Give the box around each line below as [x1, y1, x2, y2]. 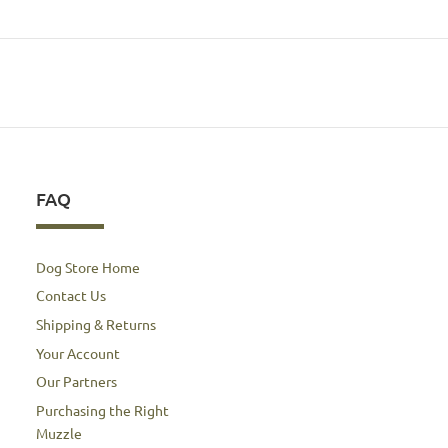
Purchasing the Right [35, 400, 169, 419]
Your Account [35, 343, 120, 362]
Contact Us [35, 286, 106, 305]
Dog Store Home [35, 257, 140, 276]
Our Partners [35, 372, 117, 391]
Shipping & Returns [35, 314, 156, 333]
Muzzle [35, 423, 82, 442]
